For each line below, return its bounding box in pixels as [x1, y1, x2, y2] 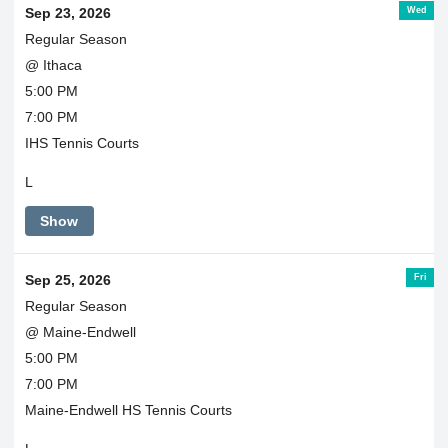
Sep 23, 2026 [24, 5, 111, 22]
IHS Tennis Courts [24, 135, 139, 152]
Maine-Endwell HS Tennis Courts [24, 402, 232, 419]
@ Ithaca [24, 57, 82, 74]
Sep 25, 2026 [24, 272, 111, 289]
